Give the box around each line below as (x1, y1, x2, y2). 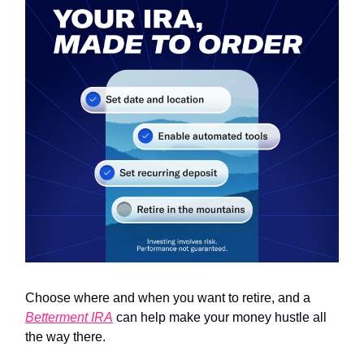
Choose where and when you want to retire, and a (25, 290, 310, 305)
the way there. (25, 329, 106, 344)
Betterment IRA (25, 310, 113, 324)
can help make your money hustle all (113, 310, 327, 324)
